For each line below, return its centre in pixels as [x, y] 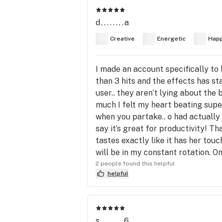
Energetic [171, 39]
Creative [122, 39]
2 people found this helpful [135, 163]
